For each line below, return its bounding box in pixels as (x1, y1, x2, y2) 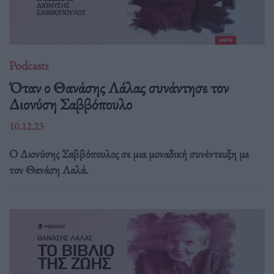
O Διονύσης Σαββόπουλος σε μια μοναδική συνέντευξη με (9, 146, 249, 161)
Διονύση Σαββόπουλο (9, 93, 132, 114)
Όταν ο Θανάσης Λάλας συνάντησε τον (9, 76, 229, 98)
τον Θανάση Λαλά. (9, 161, 88, 177)
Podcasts (9, 57, 48, 74)
